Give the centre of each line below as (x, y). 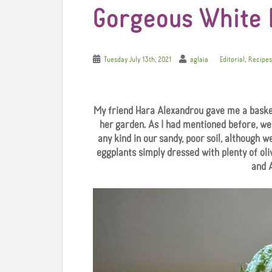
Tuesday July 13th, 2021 (138, 60)
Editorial (232, 60)
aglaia (199, 60)
